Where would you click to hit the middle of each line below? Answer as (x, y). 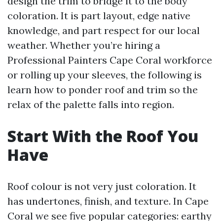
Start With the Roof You (103, 136)
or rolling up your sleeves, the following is (105, 75)
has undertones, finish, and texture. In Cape (108, 201)
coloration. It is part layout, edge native (99, 16)
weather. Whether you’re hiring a (84, 45)
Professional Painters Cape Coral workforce (110, 60)
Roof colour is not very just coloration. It (102, 186)
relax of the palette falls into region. (91, 104)
